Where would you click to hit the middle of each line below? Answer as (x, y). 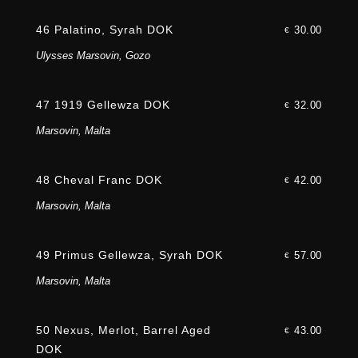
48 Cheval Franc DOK (99, 180)
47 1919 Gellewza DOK (103, 105)
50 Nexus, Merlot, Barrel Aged (123, 330)
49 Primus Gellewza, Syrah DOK (129, 255)
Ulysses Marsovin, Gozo (93, 56)
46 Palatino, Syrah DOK (104, 30)
